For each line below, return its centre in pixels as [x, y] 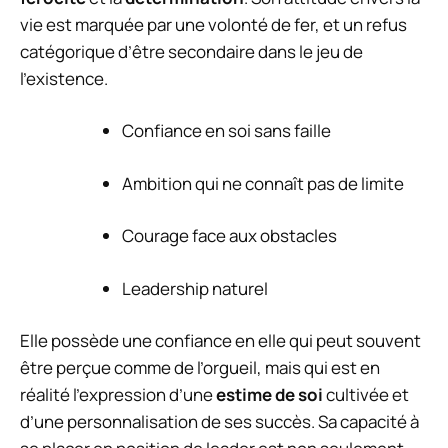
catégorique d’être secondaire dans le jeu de [191, 51]
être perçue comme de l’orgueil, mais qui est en [200, 367]
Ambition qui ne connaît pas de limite [263, 183]
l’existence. [64, 78]
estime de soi [269, 394]
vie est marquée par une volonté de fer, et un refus [213, 24]
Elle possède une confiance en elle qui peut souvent [220, 340]
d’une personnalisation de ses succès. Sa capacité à [219, 421]
